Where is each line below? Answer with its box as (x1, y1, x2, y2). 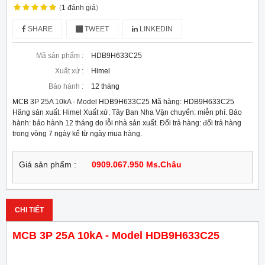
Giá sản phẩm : (19, 160, 76, 170)
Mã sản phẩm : (36, 51, 83, 60)
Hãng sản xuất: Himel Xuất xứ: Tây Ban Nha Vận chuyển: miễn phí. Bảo (12, 108, 242, 117)
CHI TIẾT (15, 206, 44, 215)
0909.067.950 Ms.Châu (92, 160, 182, 170)
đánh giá (67, 4, 96, 12)
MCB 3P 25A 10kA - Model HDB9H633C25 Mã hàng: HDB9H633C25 (12, 98, 234, 106)
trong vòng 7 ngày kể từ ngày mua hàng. (12, 130, 142, 138)
